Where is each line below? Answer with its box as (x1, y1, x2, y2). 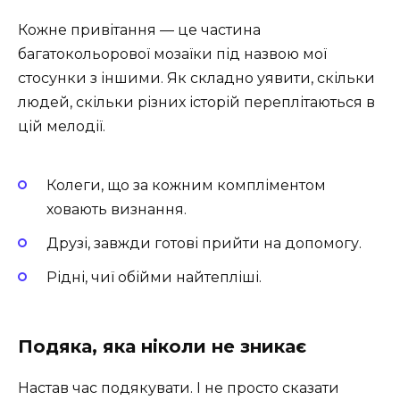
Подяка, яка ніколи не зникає (18, 336, 306, 358)
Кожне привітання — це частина (18, 21, 261, 39)
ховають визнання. (46, 200, 187, 218)
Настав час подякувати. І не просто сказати (18, 379, 339, 397)
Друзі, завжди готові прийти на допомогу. (46, 234, 362, 252)
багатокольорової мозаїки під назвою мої (18, 46, 327, 63)
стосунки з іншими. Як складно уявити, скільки (18, 70, 375, 87)
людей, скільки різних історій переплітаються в (18, 94, 375, 112)
